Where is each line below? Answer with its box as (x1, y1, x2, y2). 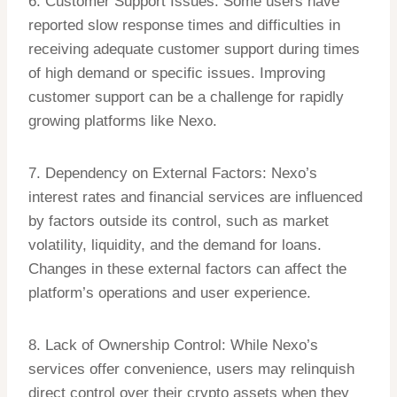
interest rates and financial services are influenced (28, 189, 362, 206)
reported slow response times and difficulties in (28, 17, 340, 35)
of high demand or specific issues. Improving (28, 65, 325, 82)
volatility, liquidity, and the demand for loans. (28, 237, 322, 254)
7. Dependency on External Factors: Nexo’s (28, 165, 317, 183)
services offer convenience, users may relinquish (28, 361, 354, 378)
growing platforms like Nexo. (28, 113, 217, 130)
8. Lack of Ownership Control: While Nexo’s (28, 337, 318, 354)
